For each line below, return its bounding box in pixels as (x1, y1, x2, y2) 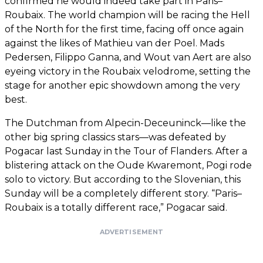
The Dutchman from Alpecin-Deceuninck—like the (5, 117, 246, 129)
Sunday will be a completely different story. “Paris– (5, 187, 242, 199)
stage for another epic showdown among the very (5, 79, 240, 91)
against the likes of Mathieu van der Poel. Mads (5, 37, 224, 49)
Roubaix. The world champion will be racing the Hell (5, 9, 250, 21)
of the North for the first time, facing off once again (5, 23, 244, 35)
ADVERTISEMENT (99, 227, 164, 236)
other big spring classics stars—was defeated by (5, 131, 226, 143)
